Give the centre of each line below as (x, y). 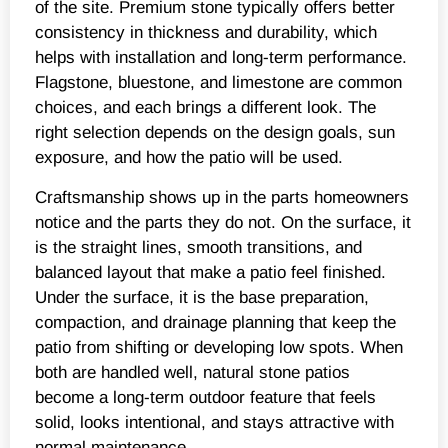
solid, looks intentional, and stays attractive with (214, 422)
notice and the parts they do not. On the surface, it (223, 222)
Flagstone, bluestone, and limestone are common (218, 83)
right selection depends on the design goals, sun (215, 133)
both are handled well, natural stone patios (192, 372)
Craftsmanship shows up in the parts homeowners (222, 197)
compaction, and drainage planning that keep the (215, 322)
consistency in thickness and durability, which (206, 33)
